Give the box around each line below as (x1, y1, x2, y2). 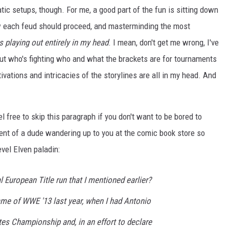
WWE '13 (22, 196, 51, 207)
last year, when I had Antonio (51, 196, 151, 207)
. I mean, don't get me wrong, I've (108, 37, 219, 48)
